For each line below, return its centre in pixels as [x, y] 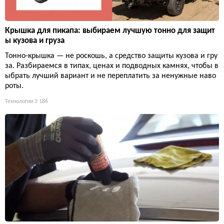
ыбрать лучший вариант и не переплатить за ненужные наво [110, 76]
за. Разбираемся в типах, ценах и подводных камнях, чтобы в [112, 66]
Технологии [19, 102]
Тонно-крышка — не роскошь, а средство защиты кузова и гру [111, 56]
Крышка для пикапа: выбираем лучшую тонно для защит [110, 31]
